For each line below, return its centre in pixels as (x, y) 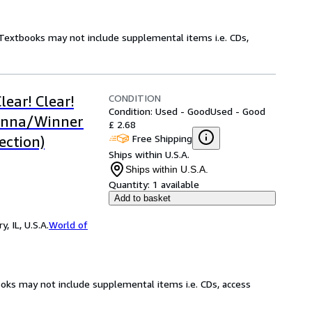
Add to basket (142, 198)
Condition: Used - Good (159, 111)
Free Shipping (162, 138)
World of (68, 225)
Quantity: (129, 184)
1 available (176, 184)
